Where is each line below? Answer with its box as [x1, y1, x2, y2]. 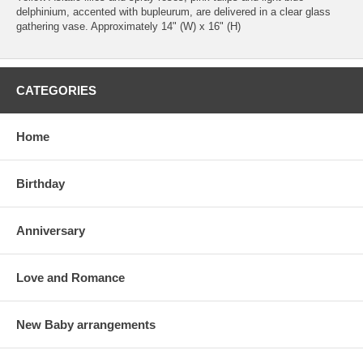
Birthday [16, 177, 65, 191]
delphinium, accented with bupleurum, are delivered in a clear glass [16, 6, 331, 19]
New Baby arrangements [16, 318, 156, 332]
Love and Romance [16, 271, 125, 285]
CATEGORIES [16, 83, 96, 98]
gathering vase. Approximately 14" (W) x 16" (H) [16, 20, 241, 33]
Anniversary [16, 224, 85, 238]
